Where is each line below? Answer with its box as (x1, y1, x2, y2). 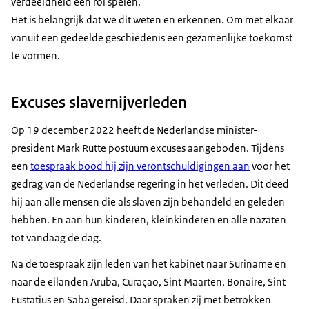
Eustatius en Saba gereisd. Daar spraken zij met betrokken (11, 292, 271, 306)
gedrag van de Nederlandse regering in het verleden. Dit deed (11, 177, 289, 190)
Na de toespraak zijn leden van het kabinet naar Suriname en (11, 257, 286, 270)
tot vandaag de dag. (11, 230, 101, 244)
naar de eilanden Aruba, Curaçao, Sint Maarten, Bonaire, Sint (11, 275, 286, 288)
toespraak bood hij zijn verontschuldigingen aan (30, 159, 250, 172)
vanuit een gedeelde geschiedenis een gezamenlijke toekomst (11, 31, 292, 45)
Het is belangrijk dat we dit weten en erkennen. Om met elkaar (11, 13, 293, 27)
